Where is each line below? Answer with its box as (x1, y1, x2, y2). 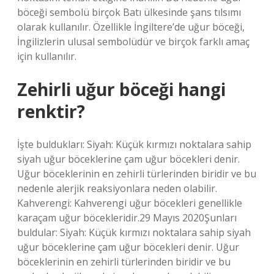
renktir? (17, 100, 85, 123)
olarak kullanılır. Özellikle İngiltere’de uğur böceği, (17, 20, 245, 34)
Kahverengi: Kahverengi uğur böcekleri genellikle (17, 196, 242, 210)
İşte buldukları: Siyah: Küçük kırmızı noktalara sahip (17, 138, 251, 151)
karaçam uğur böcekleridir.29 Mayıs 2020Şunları (17, 211, 237, 224)
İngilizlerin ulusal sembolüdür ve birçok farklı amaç (17, 35, 250, 48)
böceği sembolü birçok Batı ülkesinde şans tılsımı (17, 6, 241, 19)
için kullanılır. (17, 50, 76, 63)
